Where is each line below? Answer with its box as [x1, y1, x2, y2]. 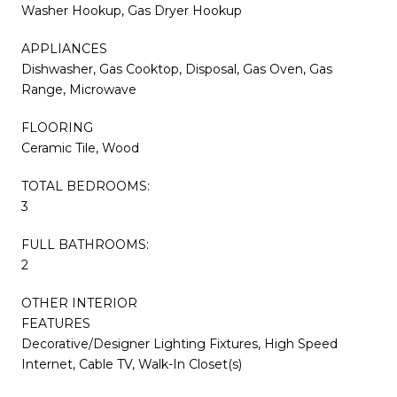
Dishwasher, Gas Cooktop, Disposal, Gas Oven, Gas [21, 60, 332, 77]
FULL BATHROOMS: [21, 236, 149, 253]
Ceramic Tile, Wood [21, 139, 139, 156]
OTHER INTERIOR [21, 294, 137, 311]
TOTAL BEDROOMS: [21, 177, 150, 194]
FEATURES [21, 315, 90, 331]
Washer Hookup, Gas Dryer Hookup [21, 2, 242, 19]
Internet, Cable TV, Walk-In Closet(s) [21, 355, 242, 372]
